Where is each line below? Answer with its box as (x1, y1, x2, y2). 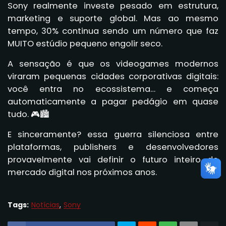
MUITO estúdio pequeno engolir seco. (8, 38, 162, 50)
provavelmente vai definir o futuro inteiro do (8, 154, 218, 166)
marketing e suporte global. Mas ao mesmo (8, 13, 218, 25)
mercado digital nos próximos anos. (8, 166, 157, 179)
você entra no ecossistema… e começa (8, 83, 218, 95)
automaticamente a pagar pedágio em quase (8, 96, 218, 108)
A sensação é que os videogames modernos (8, 58, 218, 70)
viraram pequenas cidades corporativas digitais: (8, 71, 218, 83)
